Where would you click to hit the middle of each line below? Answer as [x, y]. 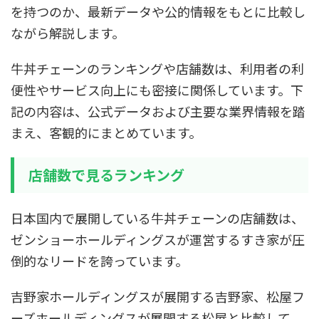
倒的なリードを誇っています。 [99, 261]
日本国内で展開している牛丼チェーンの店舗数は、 [157, 218]
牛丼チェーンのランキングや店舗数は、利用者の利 [157, 68]
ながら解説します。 [68, 33]
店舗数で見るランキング [106, 175]
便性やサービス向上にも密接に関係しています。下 [157, 90]
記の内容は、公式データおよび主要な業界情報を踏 [158, 111]
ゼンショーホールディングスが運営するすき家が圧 [158, 239]
